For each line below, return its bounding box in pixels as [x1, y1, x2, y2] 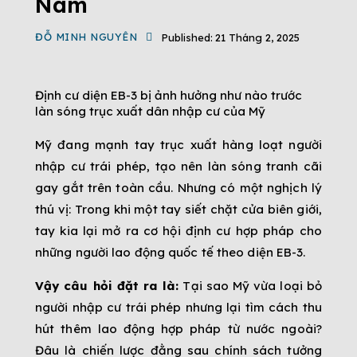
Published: [160, 31, 213, 45]
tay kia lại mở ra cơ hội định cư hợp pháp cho [35, 222, 322, 238]
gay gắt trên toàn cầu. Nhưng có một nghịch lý [35, 179, 322, 195]
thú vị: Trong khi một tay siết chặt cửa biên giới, [35, 201, 322, 217]
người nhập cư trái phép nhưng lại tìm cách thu [35, 299, 322, 315]
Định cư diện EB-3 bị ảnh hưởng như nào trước [35, 87, 302, 103]
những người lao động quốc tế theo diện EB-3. [35, 244, 306, 260]
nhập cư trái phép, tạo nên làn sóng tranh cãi [35, 158, 322, 174]
